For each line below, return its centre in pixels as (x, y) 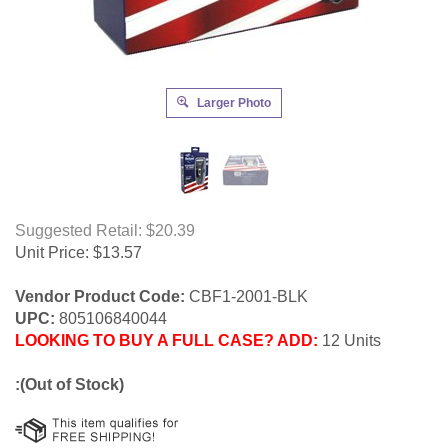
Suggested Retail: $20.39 (105, 231)
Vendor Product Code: (100, 297)
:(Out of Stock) (69, 385)
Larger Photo (232, 103)
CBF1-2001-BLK (246, 297)
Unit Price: (52, 253)
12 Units (349, 341)
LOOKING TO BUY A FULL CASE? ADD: (166, 341)
